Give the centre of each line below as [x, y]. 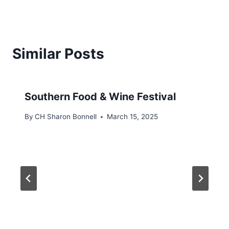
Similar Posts [58, 54]
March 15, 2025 [133, 117]
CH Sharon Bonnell [66, 117]
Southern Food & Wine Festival [100, 97]
